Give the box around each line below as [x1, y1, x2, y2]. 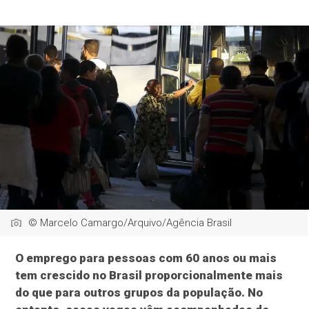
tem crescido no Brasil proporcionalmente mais [15, 268, 283, 283]
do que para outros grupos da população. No [15, 286, 263, 300]
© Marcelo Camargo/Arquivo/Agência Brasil [28, 217, 232, 230]
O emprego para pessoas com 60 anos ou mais [15, 251, 277, 266]
